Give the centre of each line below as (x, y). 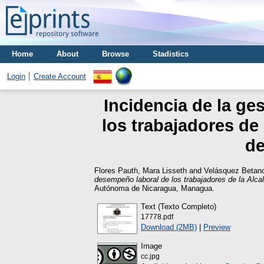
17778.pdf (157, 217)
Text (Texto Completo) (179, 206)
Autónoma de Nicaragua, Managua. (154, 188)
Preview (217, 227)
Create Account (60, 76)
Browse (115, 54)
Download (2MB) (169, 227)
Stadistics (171, 54)
